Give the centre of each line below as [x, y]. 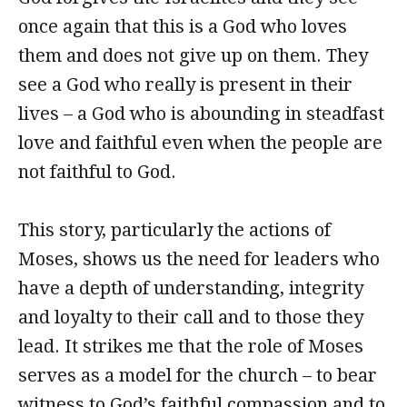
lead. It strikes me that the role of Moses [191, 346]
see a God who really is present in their [185, 84]
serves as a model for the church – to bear [198, 375]
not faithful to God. [97, 172]
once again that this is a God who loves [183, 26]
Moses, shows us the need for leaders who [199, 259]
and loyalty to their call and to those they [191, 317]
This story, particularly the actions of [174, 230]
